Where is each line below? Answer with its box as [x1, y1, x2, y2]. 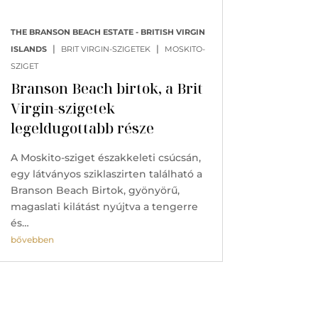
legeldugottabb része [10, 118, 154, 138]
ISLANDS [10, 43, 47, 54]
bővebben [10, 234, 54, 245]
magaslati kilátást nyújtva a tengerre [10, 199, 198, 213]
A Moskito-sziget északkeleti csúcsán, [10, 150, 201, 164]
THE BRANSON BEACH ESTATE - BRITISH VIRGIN [10, 26, 205, 37]
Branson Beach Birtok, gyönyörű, [10, 183, 180, 197]
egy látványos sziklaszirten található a [10, 167, 202, 180]
